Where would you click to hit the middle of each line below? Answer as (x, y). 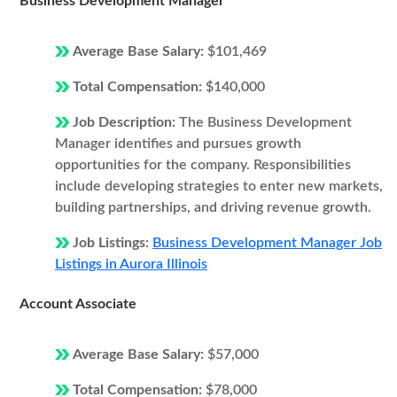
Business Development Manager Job (267, 243)
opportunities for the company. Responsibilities (203, 165)
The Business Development (265, 122)
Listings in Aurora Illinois (131, 264)
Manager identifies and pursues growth (178, 144)
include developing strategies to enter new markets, (219, 186)
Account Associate (78, 304)
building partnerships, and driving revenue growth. (213, 207)
